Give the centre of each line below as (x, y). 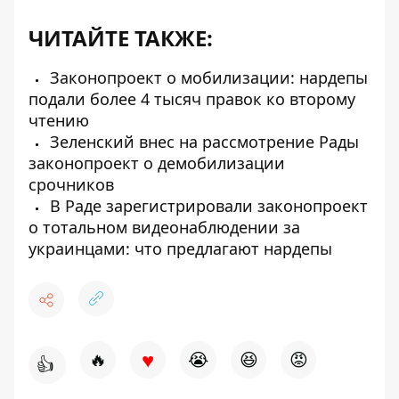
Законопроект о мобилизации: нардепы (207, 77)
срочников (71, 184)
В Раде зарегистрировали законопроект (207, 206)
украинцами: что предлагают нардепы (180, 248)
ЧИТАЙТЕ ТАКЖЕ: (121, 38)
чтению (59, 120)
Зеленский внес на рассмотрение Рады (202, 142)
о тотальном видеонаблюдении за (164, 227)
